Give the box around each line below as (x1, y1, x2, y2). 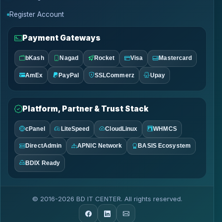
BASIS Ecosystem (138, 143, 191, 149)
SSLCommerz (94, 72, 134, 78)
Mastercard (159, 55, 192, 61)
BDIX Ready (25, 160, 60, 166)
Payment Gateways (22, 33, 101, 43)
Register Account (9, 10, 64, 18)
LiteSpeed (60, 125, 90, 132)
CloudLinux (105, 125, 138, 132)
